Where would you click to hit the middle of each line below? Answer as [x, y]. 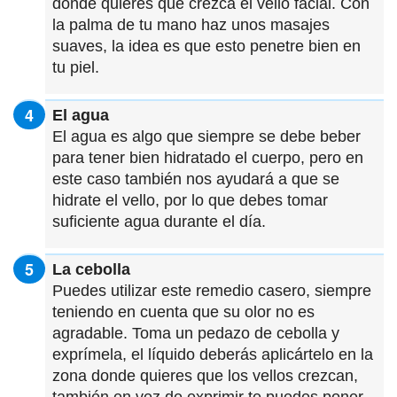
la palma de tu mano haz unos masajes [191, 24]
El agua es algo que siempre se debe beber [206, 136]
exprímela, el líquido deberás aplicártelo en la [213, 354]
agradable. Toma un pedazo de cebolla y [196, 333]
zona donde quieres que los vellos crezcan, [205, 375]
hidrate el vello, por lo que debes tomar [190, 200]
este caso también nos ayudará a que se [196, 179]
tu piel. [76, 67]
